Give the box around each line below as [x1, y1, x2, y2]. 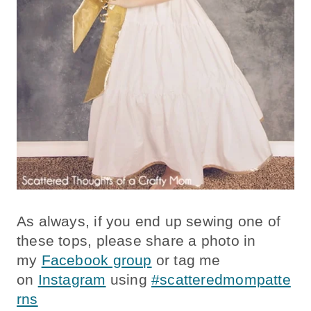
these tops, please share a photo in [17, 233, 256, 249]
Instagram [37, 271, 106, 288]
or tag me [151, 252, 221, 269]
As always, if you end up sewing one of [17, 213, 280, 230]
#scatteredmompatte [151, 271, 291, 288]
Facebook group [41, 252, 152, 269]
